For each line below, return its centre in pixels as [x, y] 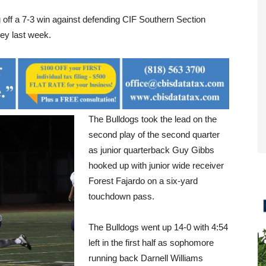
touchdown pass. [121, 196]
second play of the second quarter [154, 134]
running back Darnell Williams [146, 258]
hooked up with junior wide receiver [156, 165]
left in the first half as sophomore [151, 243]
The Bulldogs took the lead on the [153, 119]
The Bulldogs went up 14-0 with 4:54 [158, 227]
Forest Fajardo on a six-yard [143, 181]
